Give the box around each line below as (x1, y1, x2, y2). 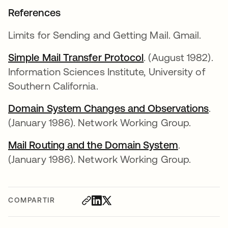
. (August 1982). (144, 51, 213, 63)
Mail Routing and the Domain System (8, 139, 178, 151)
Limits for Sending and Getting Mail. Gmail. (8, 29, 204, 41)
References (8, 7, 61, 18)
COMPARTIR (8, 196, 55, 204)
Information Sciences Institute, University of (8, 66, 205, 77)
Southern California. (8, 80, 98, 92)
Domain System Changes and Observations (8, 102, 209, 114)
